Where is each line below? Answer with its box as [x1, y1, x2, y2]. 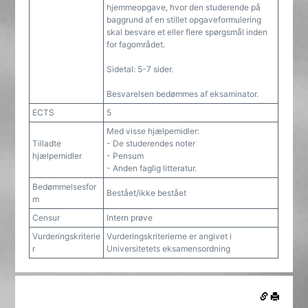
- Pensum [107, 151, 144, 161]
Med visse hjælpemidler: [107, 126, 200, 136]
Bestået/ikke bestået [107, 188, 187, 198]
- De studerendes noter [107, 138, 196, 148]
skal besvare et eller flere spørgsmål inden [107, 27, 268, 37]
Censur [32, 212, 60, 223]
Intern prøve [107, 212, 153, 223]
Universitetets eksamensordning [107, 243, 231, 254]
